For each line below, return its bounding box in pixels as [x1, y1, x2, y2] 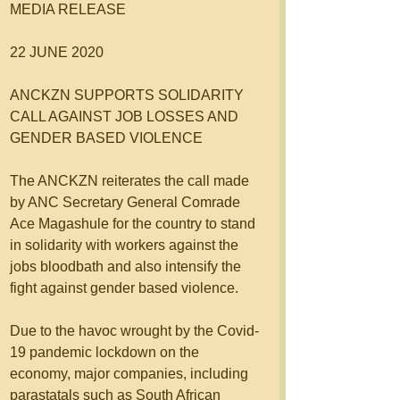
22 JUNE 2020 [10, 45, 107, 60]
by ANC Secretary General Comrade [10, 195, 244, 210]
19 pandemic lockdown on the [10, 345, 203, 360]
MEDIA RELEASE [10, 2, 126, 17]
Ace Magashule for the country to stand [10, 216, 259, 231]
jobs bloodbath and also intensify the [10, 259, 245, 274]
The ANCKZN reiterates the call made [10, 173, 253, 188]
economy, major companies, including [10, 366, 252, 381]
